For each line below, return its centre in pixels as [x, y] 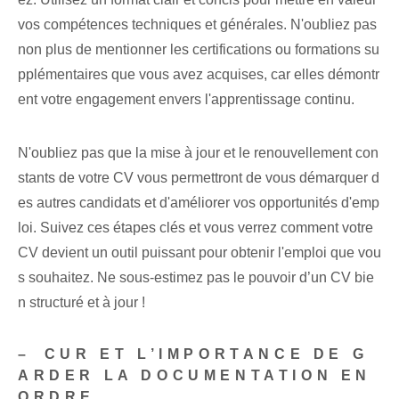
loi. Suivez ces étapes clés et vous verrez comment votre [195, 228]
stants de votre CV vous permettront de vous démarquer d [199, 178]
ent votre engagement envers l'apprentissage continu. [186, 100]
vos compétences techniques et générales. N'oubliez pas [197, 25]
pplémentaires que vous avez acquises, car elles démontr [199, 75]
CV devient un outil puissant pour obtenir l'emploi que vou [199, 253]
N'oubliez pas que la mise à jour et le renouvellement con [198, 153]
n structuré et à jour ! [81, 303]
